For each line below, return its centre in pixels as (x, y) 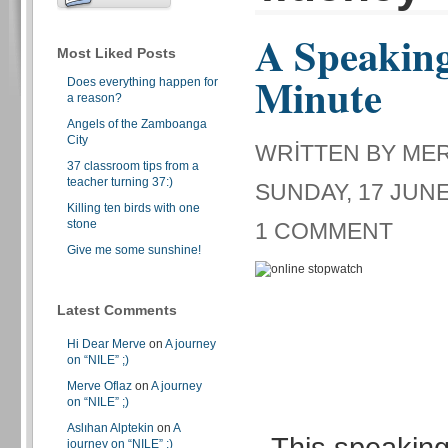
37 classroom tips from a (133, 165)
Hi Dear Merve (106, 343)
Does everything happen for (142, 81)
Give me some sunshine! (134, 249)
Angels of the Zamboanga (137, 123)
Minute (318, 97)
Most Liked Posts (116, 52)
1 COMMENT (324, 231)
